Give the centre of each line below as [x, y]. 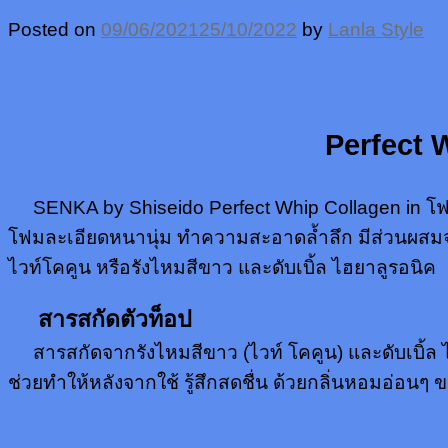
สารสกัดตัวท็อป [100, 319]
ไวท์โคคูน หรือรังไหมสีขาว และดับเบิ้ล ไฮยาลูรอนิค [222, 267]
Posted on [54, 30]
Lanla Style [376, 30]
